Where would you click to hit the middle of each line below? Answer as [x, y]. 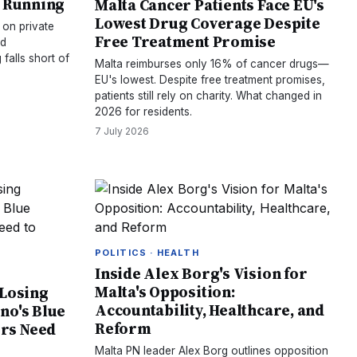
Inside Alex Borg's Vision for [201, 273]
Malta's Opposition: [165, 292]
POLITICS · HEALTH [147, 253]
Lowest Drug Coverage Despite [208, 23]
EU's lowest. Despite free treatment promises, [210, 80]
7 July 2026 [122, 131]
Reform [123, 328]
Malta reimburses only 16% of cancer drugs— [212, 64]
